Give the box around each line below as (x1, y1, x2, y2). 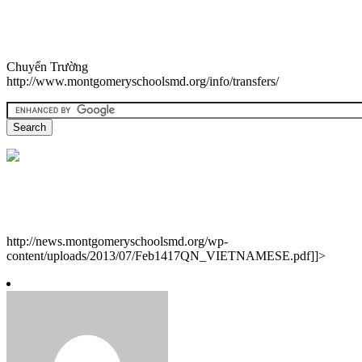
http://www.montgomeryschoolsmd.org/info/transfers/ (6, 74, 279, 89)
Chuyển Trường (6, 60, 88, 74)
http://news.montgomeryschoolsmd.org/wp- (6, 234, 228, 249)
